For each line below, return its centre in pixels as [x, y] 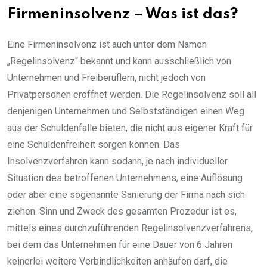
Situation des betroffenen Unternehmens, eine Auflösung [125, 178]
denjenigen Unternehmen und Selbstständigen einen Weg [126, 111]
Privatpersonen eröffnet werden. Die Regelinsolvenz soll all [132, 95]
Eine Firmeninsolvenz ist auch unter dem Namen [107, 45]
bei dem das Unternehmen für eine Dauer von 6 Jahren [120, 245]
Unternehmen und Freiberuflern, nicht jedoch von [106, 78]
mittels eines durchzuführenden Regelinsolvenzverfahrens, [130, 228]
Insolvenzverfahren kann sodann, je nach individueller [117, 162]
